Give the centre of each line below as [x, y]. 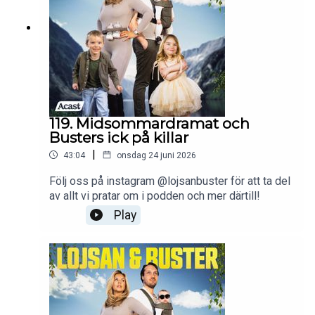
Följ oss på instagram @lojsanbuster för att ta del [170, 181]
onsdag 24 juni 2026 [156, 155]
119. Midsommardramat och [149, 123]
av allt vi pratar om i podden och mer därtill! [156, 195]
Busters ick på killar [119, 137]
